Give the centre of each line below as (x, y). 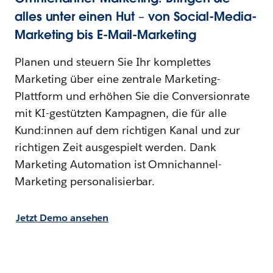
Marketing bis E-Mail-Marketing (105, 35)
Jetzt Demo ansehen (62, 218)
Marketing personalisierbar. (85, 181)
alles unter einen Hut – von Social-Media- (136, 16)
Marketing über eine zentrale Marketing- (118, 79)
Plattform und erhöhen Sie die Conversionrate (133, 96)
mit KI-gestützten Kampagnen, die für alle (121, 113)
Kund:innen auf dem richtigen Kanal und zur (128, 130)
